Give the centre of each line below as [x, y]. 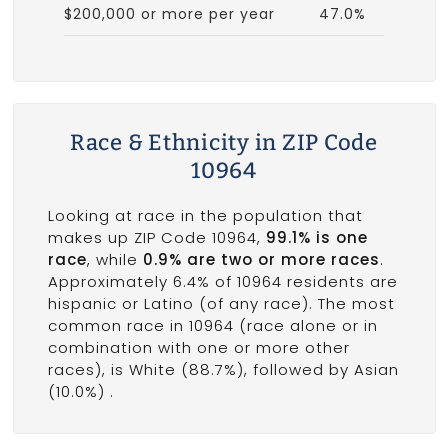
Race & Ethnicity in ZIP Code [223, 142]
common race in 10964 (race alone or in [212, 325]
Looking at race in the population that [205, 215]
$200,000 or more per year [169, 13]
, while [114, 259]
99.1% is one [316, 237]
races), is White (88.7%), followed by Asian [223, 369]
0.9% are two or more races [261, 259]
